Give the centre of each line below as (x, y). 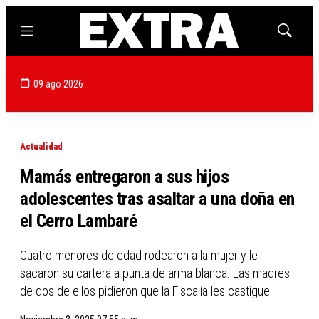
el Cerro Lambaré (78, 221)
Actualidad (41, 146)
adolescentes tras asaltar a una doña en (157, 199)
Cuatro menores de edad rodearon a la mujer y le (139, 255)
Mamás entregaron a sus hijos (124, 177)
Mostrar (299, 35)
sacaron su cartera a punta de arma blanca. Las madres (155, 273)
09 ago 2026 (58, 84)
